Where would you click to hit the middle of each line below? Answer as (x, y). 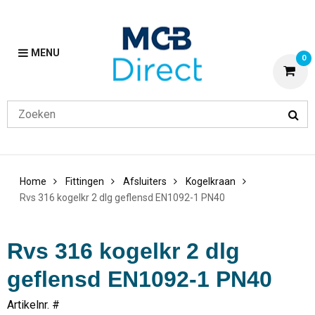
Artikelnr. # (33, 305)
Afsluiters (145, 182)
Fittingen (85, 182)
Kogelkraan (211, 182)
